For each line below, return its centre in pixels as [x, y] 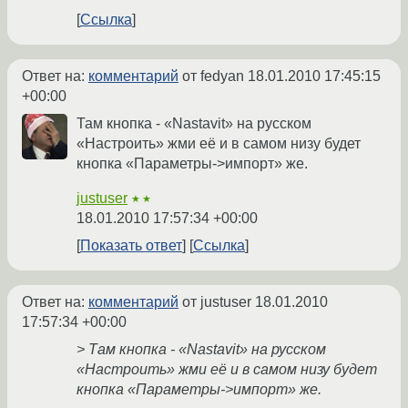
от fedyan [213, 76]
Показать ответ [131, 246]
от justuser [217, 302]
